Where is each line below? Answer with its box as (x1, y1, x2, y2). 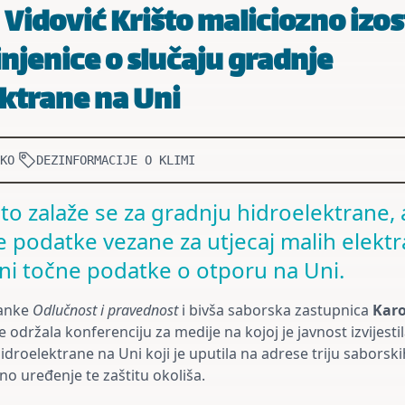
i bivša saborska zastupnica (178, 300, 369, 320)
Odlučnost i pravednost (33, 300, 178, 320)
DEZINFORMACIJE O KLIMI (36, 153, 195, 167)
